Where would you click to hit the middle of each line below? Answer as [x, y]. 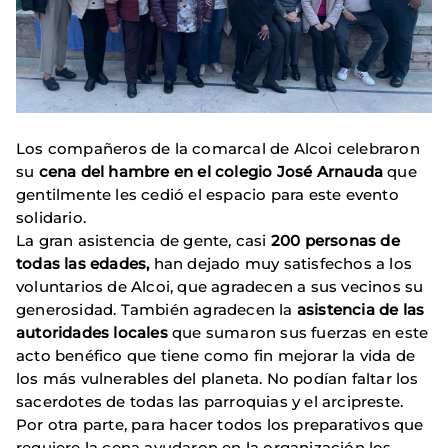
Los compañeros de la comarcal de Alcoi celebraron [218, 148]
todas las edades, [83, 263]
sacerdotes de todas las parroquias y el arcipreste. [210, 401]
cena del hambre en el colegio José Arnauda [211, 171]
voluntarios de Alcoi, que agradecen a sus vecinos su [220, 286]
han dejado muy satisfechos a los [281, 263]
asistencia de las [358, 309]
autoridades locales [94, 332]
